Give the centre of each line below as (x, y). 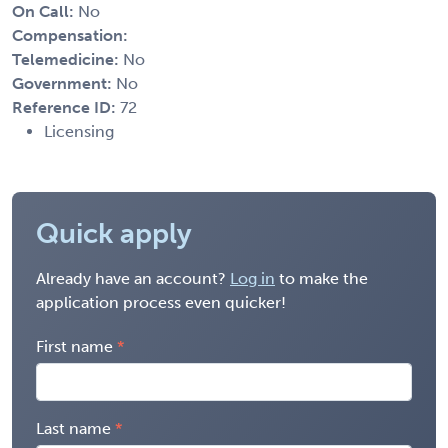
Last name (73, 428)
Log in (252, 278)
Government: (64, 83)
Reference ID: (66, 107)
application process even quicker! (161, 302)
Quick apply (114, 233)
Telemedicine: (67, 59)
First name (74, 346)
